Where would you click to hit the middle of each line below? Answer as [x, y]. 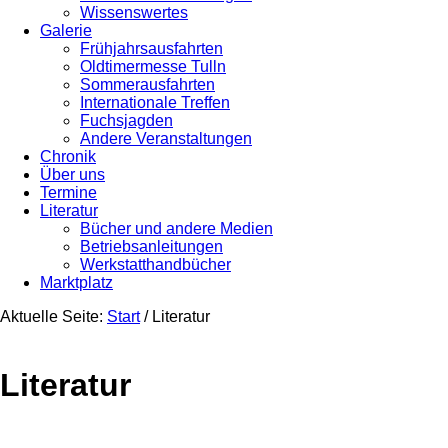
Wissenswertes [134, 12]
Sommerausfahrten [147, 84]
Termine [68, 192]
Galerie [66, 30]
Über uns [72, 174]
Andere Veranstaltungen [166, 138]
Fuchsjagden [126, 120]
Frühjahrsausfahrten [151, 48]
